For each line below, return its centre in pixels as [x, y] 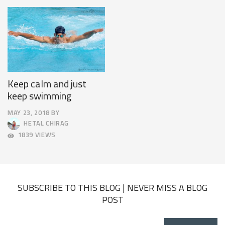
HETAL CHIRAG [45, 123]
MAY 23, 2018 [29, 113]
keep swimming [39, 96]
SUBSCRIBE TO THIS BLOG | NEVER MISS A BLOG [113, 188]
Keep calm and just [47, 84]
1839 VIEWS [37, 135]
